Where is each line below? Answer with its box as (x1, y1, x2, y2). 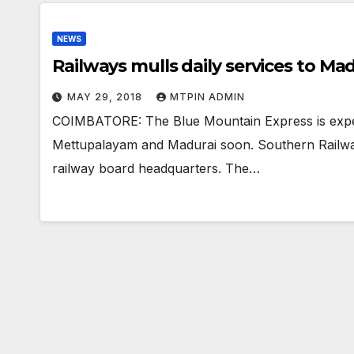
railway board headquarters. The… (52, 160, 260, 176)
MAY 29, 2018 (67, 90, 145, 103)
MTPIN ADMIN (170, 90, 245, 103)
